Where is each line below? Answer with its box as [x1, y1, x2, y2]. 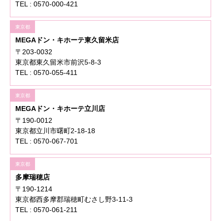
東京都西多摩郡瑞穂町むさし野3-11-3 [15, 195, 133, 204]
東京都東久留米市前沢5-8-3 [15, 58, 101, 67]
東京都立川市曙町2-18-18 [15, 127, 95, 135]
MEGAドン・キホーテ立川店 [15, 105, 105, 113]
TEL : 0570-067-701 [15, 137, 78, 146]
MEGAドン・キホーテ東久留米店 [15, 36, 119, 44]
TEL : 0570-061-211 [15, 206, 77, 214]
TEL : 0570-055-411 [15, 69, 77, 77]
